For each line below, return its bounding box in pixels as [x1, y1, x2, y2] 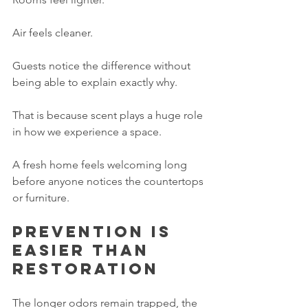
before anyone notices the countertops [12, 175, 206, 188]
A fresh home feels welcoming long [12, 158, 190, 172]
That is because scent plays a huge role [12, 109, 206, 122]
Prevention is [12, 222, 178, 242]
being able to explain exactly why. [12, 76, 177, 89]
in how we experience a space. [12, 125, 162, 139]
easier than [12, 241, 156, 261]
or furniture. [12, 191, 69, 205]
